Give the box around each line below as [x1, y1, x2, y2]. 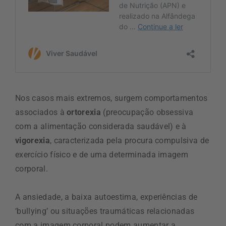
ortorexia [64, 107, 101, 117]
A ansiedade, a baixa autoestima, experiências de [15, 192, 198, 202]
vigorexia [15, 135, 50, 145]
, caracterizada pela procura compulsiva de [49, 135, 209, 145]
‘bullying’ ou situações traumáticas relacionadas [15, 206, 195, 216]
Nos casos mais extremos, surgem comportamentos [15, 93, 208, 103]
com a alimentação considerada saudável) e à [15, 121, 187, 131]
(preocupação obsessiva [101, 107, 194, 117]
